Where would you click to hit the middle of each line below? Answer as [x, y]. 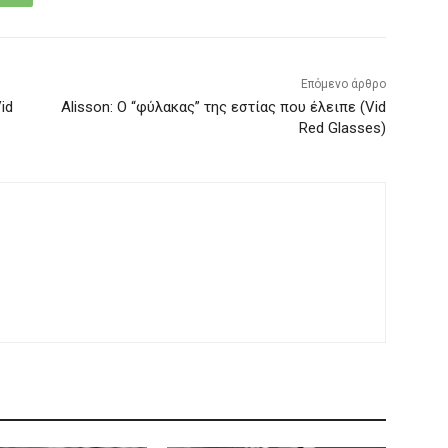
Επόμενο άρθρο [343, 84]
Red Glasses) [342, 128]
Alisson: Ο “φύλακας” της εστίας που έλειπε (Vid [223, 107]
